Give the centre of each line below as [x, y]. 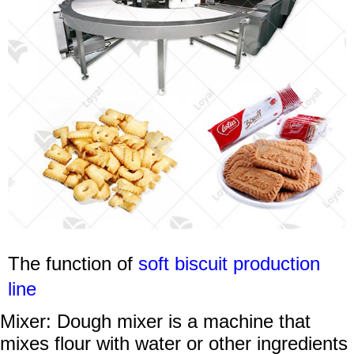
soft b [162, 264]
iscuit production [252, 264]
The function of [73, 264]
